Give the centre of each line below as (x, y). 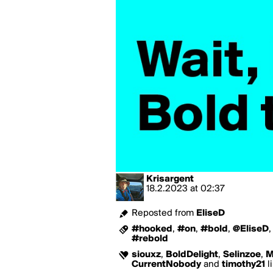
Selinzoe (242, 255)
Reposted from (164, 213)
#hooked (152, 229)
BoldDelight (192, 255)
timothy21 (243, 264)
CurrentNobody (166, 264)
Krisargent (170, 179)
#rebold (150, 239)
